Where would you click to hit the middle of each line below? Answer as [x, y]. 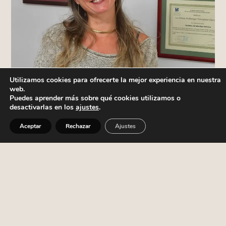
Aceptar [31, 126]
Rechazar [78, 126]
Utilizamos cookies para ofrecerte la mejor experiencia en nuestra [115, 80]
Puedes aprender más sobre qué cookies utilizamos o [95, 98]
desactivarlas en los [43, 107]
